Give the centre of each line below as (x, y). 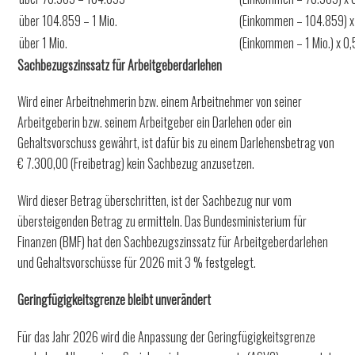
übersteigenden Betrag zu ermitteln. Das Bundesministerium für (162, 221)
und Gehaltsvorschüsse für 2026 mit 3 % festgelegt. (137, 263)
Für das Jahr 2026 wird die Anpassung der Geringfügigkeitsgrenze (167, 336)
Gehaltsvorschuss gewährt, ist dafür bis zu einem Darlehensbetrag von (176, 143)
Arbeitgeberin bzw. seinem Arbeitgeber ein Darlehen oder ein (155, 122)
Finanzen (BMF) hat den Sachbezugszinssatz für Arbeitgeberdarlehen (173, 242)
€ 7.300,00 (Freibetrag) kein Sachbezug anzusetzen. (136, 164)
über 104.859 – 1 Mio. (69, 20)
